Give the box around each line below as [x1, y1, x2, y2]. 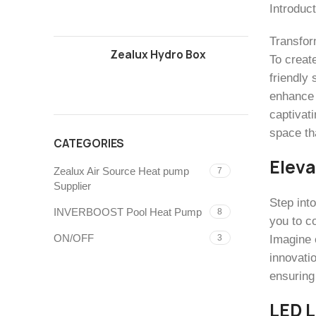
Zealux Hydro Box [110, 47, 206, 63]
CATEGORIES [54, 136, 123, 152]
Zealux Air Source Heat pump [54, 165, 189, 178]
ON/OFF [54, 232, 94, 245]
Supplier [54, 180, 91, 193]
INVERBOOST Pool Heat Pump [54, 206, 202, 219]
